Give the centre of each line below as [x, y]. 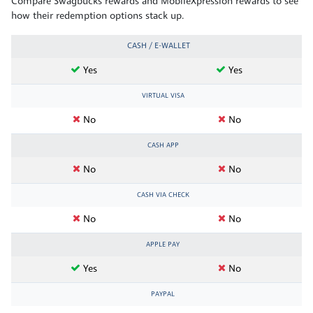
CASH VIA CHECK [163, 195]
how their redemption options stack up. [98, 16]
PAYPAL [163, 294]
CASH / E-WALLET [158, 46]
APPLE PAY [163, 245]
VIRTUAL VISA [163, 96]
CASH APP [163, 145]
